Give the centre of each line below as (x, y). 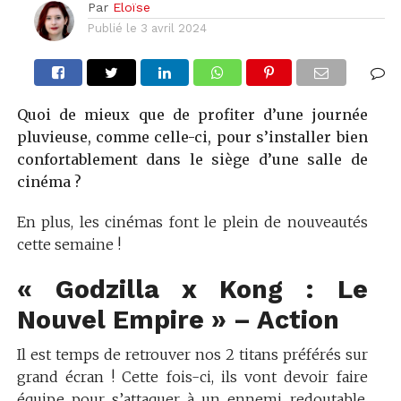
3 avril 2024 (174, 28)
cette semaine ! (68, 244)
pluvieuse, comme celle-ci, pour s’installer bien (192, 137)
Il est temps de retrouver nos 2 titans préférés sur (192, 354)
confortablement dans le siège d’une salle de (192, 159)
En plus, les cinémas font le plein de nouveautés (192, 222)
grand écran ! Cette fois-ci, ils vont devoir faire (192, 376)
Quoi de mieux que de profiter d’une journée (192, 114)
